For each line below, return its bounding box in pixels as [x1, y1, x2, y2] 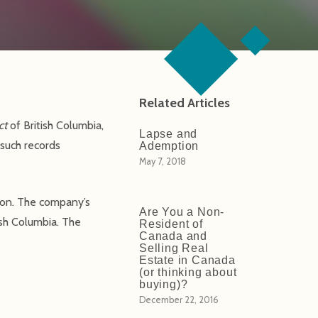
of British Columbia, [7, 118, 104, 132]
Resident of [138, 217, 203, 230]
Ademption [138, 139, 199, 152]
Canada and [138, 229, 207, 242]
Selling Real [138, 241, 209, 254]
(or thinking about [138, 265, 237, 278]
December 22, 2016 [138, 294, 219, 305]
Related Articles [138, 94, 230, 111]
